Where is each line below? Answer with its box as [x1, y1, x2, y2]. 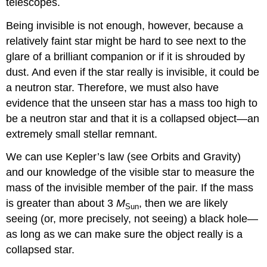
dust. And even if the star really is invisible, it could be [6, 66, 260, 78]
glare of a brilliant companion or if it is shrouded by [6, 50, 246, 63]
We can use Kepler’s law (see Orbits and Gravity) [6, 151, 241, 163]
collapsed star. [6, 244, 75, 256]
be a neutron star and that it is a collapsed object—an [6, 112, 260, 125]
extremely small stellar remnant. [6, 128, 158, 140]
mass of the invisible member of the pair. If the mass [6, 182, 254, 194]
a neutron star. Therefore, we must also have [6, 81, 219, 94]
